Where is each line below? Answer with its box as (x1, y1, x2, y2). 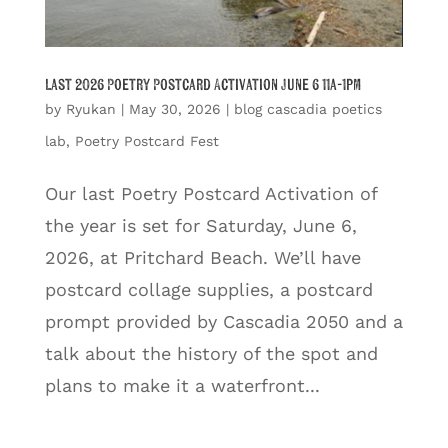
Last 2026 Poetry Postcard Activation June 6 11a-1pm (44, 76, 361, 93)
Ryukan (65, 100, 116, 117)
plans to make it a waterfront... (44, 374, 320, 396)
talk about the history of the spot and (44, 342, 378, 364)
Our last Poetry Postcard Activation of (44, 182, 377, 204)
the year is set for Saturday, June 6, (44, 214, 357, 236)
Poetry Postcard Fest (74, 132, 219, 149)
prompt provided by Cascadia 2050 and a (44, 310, 403, 332)
